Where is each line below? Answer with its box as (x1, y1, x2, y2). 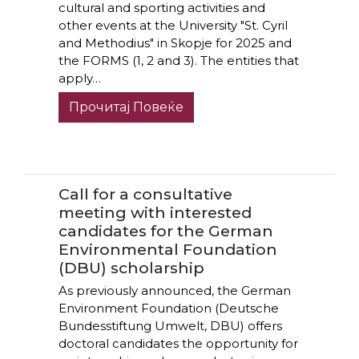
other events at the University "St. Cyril (58, 17, 288, 33)
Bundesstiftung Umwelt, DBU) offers (58, 318, 282, 334)
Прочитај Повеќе (68, 99, 184, 115)
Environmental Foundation (58, 239, 277, 259)
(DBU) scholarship (58, 257, 204, 277)
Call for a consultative (58, 184, 232, 204)
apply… (58, 70, 101, 86)
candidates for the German (58, 220, 273, 240)
